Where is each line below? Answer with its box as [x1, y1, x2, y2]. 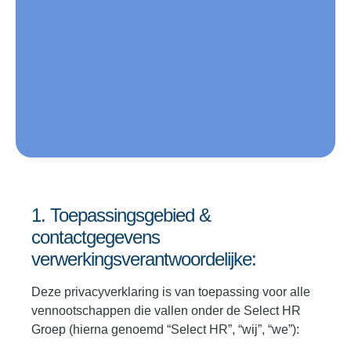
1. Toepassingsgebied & [31, 204, 211, 226]
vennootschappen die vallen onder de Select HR [31, 304, 301, 318]
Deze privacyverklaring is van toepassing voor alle [31, 285, 310, 299]
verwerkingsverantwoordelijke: [31, 248, 256, 270]
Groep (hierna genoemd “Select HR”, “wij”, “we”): [31, 323, 299, 337]
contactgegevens [31, 226, 160, 248]
